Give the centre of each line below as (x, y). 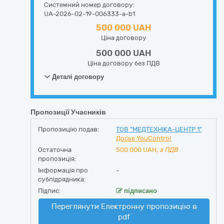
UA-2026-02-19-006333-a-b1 (89, 14)
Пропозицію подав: (68, 129)
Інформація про (63, 170)
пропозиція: (57, 159)
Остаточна (55, 150)
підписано (139, 191)
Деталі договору (77, 77)
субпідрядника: (62, 179)
